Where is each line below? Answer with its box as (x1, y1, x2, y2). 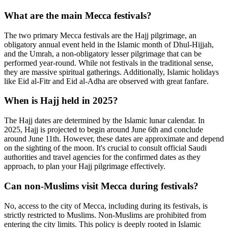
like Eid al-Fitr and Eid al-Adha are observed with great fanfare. (4, 76, 209, 85)
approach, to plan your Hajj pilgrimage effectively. (4, 162, 165, 171)
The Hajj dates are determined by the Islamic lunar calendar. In (4, 116, 205, 125)
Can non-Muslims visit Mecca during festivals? (4, 180, 198, 191)
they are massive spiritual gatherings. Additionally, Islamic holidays (4, 67, 219, 76)
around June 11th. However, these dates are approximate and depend (4, 134, 224, 144)
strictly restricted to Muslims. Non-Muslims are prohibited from (4, 210, 206, 219)
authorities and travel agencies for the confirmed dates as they (4, 153, 201, 162)
